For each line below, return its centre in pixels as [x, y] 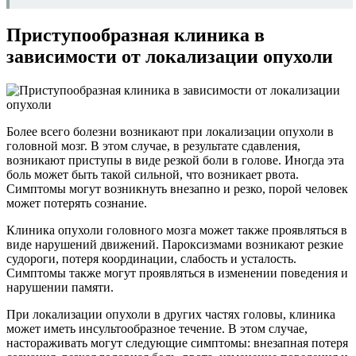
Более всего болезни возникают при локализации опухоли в [170, 131]
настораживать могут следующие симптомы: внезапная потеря [177, 342]
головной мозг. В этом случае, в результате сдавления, [153, 145]
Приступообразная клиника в [135, 35]
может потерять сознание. [77, 203]
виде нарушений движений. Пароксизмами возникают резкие [175, 244]
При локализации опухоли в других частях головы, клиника [171, 314]
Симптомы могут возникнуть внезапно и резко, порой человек [177, 188]
